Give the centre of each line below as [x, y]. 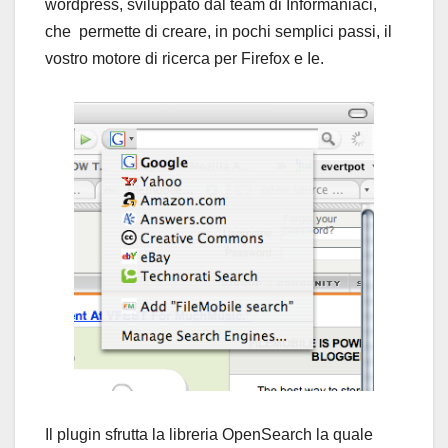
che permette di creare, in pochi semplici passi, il [218, 31]
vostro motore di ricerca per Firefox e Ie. [184, 58]
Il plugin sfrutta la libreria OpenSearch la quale [209, 435]
